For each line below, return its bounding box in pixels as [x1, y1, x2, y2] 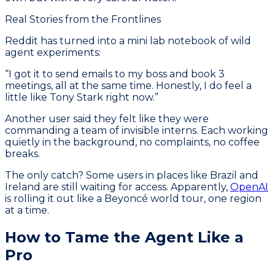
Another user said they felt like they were [5, 112, 209, 125]
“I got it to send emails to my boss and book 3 [5, 68, 225, 80]
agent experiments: [5, 46, 101, 58]
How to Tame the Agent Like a [5, 228, 244, 246]
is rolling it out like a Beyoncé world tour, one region [5, 192, 261, 204]
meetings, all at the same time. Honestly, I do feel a [5, 79, 252, 91]
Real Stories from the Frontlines [5, 13, 161, 25]
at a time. [5, 204, 49, 216]
